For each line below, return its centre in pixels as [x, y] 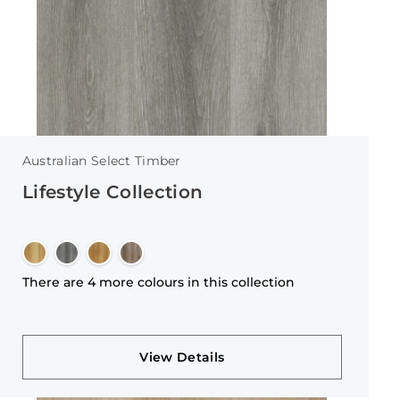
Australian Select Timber [101, 161]
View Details [182, 357]
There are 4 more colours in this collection [158, 282]
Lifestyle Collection [112, 192]
